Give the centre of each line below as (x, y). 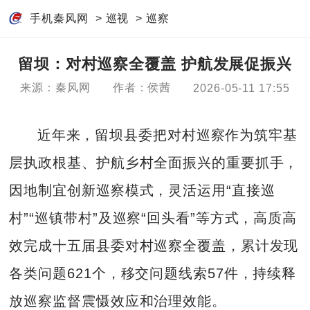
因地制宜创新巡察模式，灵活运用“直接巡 (142, 190)
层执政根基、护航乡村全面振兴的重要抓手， (154, 162)
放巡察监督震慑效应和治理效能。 (118, 301)
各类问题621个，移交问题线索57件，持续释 (153, 273)
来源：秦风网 (55, 88)
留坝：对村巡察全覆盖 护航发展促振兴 (155, 64)
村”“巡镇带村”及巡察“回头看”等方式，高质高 (153, 218)
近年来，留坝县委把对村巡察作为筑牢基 (167, 135)
